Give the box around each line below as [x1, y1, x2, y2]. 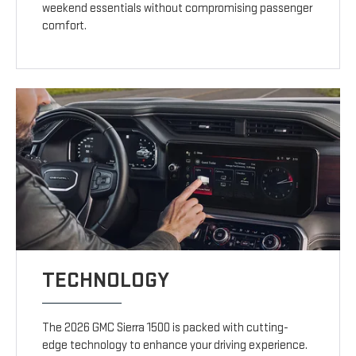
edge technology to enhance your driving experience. [42, 338, 308, 354]
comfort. [42, 18, 87, 34]
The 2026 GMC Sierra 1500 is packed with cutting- [42, 320, 289, 336]
